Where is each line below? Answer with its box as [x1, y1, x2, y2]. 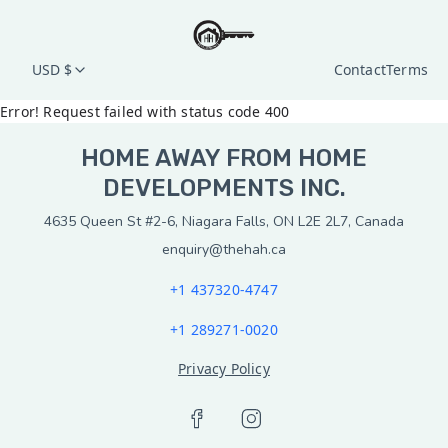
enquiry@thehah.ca [162, 240, 286, 259]
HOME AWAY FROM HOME [81, 144, 367, 172]
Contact [333, 60, 386, 79]
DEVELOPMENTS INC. [102, 174, 346, 202]
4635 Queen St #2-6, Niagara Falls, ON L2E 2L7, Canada [44, 212, 404, 231]
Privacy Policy [178, 359, 270, 378]
